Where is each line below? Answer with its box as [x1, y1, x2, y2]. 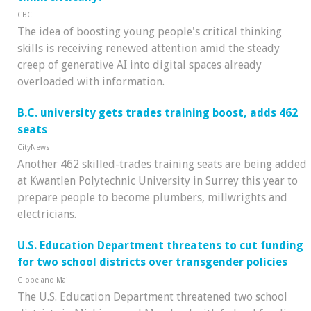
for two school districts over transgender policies [17, 255, 287, 269]
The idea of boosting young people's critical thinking [17, 25, 282, 39]
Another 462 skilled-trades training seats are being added [17, 157, 307, 171]
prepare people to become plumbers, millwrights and [17, 190, 287, 204]
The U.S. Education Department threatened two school [17, 289, 287, 303]
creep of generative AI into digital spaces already [17, 58, 262, 72]
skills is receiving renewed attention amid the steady [17, 42, 280, 56]
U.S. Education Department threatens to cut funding [17, 238, 303, 252]
